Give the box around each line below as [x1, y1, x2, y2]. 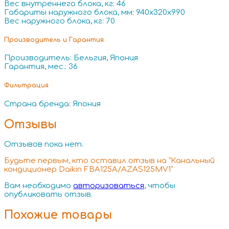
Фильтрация [4, 82, 49, 89]
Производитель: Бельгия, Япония [4, 54, 138, 63]
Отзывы [4, 118, 57, 131]
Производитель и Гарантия [4, 36, 104, 43]
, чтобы [144, 181, 175, 191]
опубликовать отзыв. [4, 190, 93, 199]
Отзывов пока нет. [4, 140, 83, 149]
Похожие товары [4, 208, 112, 221]
